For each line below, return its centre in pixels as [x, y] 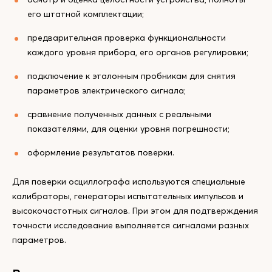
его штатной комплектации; [86, 14]
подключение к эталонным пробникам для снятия [131, 76]
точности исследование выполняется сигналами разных [131, 225]
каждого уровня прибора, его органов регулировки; [138, 52]
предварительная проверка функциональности [127, 38]
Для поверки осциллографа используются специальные [129, 182]
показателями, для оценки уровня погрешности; [128, 129]
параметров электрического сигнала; [107, 90]
